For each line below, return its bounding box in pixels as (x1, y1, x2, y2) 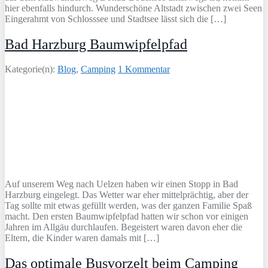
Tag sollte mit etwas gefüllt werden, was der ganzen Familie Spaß (5, 200, 252, 211)
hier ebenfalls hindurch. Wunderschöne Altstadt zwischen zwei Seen (5, 2, 262, 13)
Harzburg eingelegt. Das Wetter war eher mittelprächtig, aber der (5, 190, 248, 200)
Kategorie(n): (5, 64, 57, 75)
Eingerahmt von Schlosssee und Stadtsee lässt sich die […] (5, 13, 226, 24)
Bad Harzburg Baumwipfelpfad (5, 36, 187, 52)
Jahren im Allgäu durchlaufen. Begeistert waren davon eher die (5, 222, 242, 233)
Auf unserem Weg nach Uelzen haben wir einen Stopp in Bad (5, 179, 238, 190)
